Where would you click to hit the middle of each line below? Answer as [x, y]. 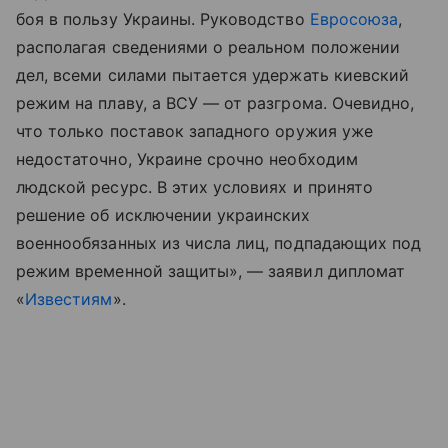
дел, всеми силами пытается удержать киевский [213, 74]
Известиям [69, 298]
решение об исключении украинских [163, 214]
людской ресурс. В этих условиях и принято [194, 186]
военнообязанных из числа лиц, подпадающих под [219, 242]
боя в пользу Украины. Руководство [163, 18]
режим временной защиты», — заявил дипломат [211, 270]
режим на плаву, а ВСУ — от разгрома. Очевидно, [215, 102]
